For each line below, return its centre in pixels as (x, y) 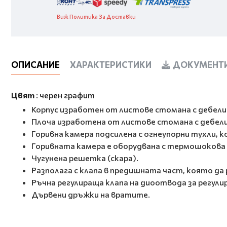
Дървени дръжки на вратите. (91, 194)
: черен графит (65, 95)
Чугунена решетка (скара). (85, 158)
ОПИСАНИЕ (35, 65)
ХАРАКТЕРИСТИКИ (111, 65)
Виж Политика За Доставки (96, 16)
